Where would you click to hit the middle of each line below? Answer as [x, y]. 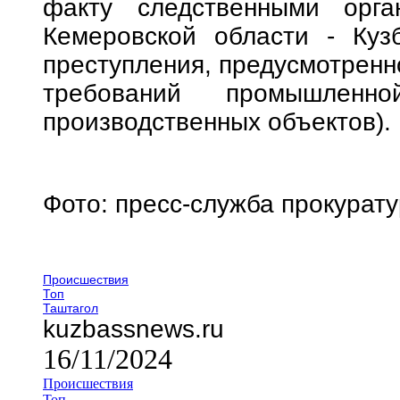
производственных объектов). [217, 121]
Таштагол [71, 308]
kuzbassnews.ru [133, 329]
